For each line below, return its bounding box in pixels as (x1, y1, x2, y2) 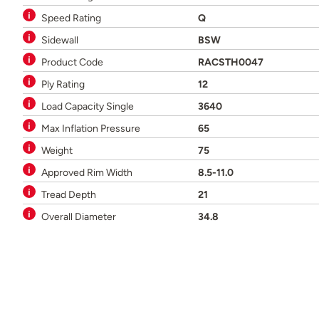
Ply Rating (41, 78, 85, 91)
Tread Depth (41, 188, 96, 202)
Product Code (41, 56, 103, 69)
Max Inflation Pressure (41, 122, 140, 135)
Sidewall (41, 33, 78, 47)
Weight (41, 144, 73, 157)
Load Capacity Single (41, 100, 134, 113)
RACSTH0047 (198, 56, 263, 69)
